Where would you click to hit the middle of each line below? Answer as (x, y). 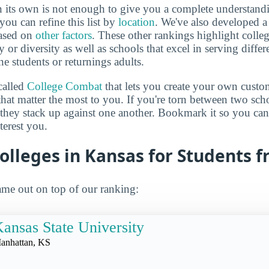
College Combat (65, 86)
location (137, 22)
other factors (64, 35)
